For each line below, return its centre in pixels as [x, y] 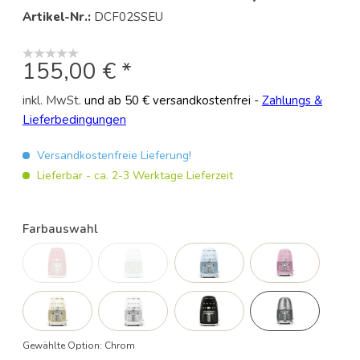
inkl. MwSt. [53, 100]
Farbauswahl [60, 229]
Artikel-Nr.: [58, 16]
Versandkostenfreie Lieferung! [112, 155]
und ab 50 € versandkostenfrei [167, 100]
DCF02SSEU [128, 16]
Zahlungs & [292, 100]
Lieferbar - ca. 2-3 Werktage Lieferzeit [133, 175]
